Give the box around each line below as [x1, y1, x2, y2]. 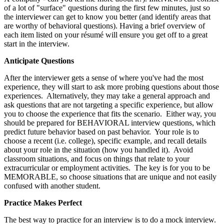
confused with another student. [4, 181, 102, 190]
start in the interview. [4, 39, 69, 48]
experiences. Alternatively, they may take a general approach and [4, 91, 210, 100]
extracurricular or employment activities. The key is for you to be [4, 163, 210, 172]
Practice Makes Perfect [4, 198, 82, 207]
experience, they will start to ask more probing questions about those [4, 82, 219, 91]
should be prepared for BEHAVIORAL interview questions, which [4, 118, 215, 127]
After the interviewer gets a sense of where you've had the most [4, 73, 203, 82]
